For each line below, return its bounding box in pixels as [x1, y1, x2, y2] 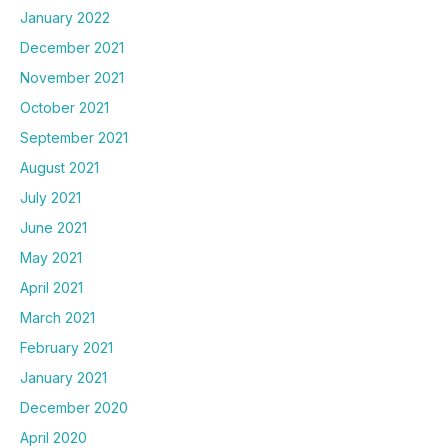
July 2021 [20, 188, 81, 206]
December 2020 [20, 398, 128, 416]
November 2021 [20, 68, 124, 86]
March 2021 [20, 308, 95, 326]
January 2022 [20, 8, 110, 26]
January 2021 [20, 368, 107, 386]
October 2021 [20, 98, 109, 116]
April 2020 [20, 428, 87, 446]
